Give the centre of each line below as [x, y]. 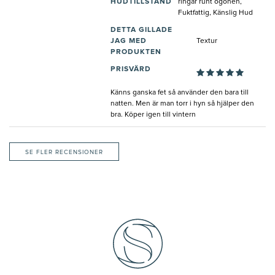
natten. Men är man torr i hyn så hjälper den [182, 104]
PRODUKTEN [136, 52]
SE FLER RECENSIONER [64, 153]
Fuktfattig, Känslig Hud [215, 13]
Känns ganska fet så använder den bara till [180, 93]
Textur [207, 41]
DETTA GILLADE [141, 30]
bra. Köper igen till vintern [153, 115]
